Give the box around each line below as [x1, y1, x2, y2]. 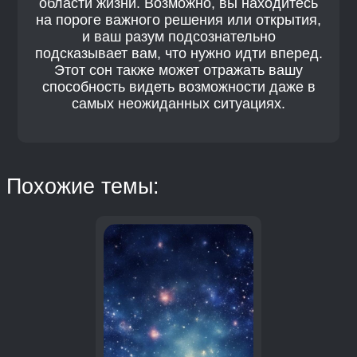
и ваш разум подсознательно [81, 29, 276, 45]
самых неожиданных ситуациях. [72, 96, 285, 112]
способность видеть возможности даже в [41, 79, 316, 96]
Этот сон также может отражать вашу [54, 62, 303, 79]
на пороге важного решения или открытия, [36, 12, 321, 29]
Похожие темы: [6, 175, 159, 199]
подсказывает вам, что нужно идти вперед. [34, 45, 323, 62]
